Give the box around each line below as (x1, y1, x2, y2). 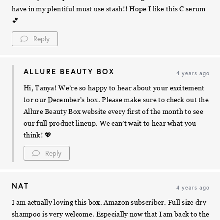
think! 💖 (24, 131, 52, 139)
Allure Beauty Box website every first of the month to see (24, 108, 204, 116)
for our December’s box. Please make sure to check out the (24, 96, 209, 104)
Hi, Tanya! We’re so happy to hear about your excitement (24, 84, 205, 92)
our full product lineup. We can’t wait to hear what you (24, 119, 196, 128)
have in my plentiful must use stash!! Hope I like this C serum (12, 5, 206, 13)
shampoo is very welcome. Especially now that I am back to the (12, 210, 210, 219)
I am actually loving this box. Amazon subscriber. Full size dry (12, 198, 206, 207)
